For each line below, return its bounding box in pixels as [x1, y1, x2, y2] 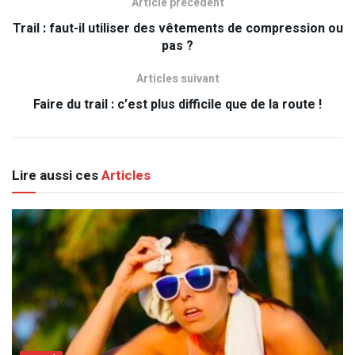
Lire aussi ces [12, 166, 98, 186]
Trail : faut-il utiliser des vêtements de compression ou [12, 19, 343, 39]
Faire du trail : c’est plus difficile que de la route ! [33, 95, 322, 115]
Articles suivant [136, 71, 219, 88]
